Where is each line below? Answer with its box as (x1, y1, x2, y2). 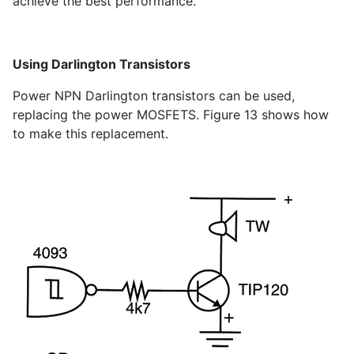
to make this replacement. (13, 126, 168, 142)
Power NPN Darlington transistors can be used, (13, 88, 295, 104)
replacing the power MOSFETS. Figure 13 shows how (13, 107, 329, 123)
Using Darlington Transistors (13, 56, 190, 73)
